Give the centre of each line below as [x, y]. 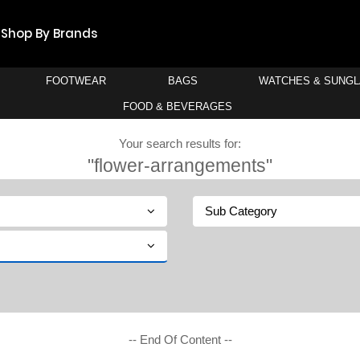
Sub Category [241, 211]
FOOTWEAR [76, 81]
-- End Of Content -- [180, 339]
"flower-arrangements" [180, 166]
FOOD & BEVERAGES [177, 106]
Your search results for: [180, 143]
